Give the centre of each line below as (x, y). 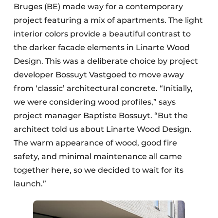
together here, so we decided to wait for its (99, 170)
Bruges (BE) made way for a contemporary (98, 7)
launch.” (30, 184)
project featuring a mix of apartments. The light (108, 20)
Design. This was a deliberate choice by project (106, 61)
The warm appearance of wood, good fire (95, 143)
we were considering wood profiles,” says (95, 102)
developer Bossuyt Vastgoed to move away (99, 75)
